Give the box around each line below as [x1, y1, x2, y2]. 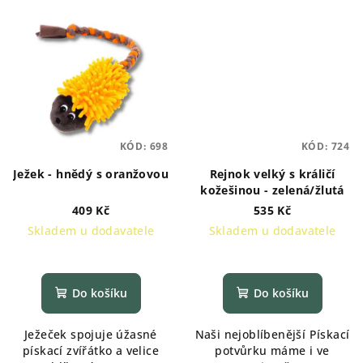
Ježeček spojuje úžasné [24, 326, 157, 342]
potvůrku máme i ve [215, 342, 330, 358]
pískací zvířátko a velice [23, 342, 159, 358]
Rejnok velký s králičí [209, 165, 335, 181]
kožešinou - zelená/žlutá [200, 181, 344, 198]
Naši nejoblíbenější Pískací [194, 326, 350, 342]
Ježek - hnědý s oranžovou [13, 165, 169, 181]
